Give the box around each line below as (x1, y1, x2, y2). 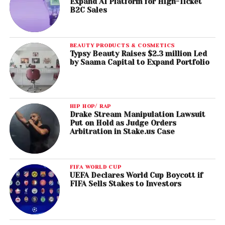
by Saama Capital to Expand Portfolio (69, 58, 209, 67)
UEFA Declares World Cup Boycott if (69, 171, 203, 180)
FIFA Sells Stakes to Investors (69, 180, 181, 188)
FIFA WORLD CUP (69, 164, 122, 170)
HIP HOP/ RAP (69, 103, 111, 109)
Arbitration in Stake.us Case (69, 128, 175, 136)
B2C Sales (69, 6, 107, 15)
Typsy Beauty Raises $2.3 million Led (69, 50, 207, 58)
